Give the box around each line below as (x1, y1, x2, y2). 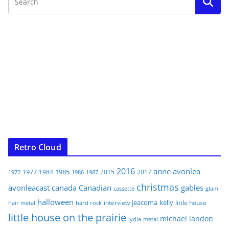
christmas (136, 181, 179, 194)
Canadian (79, 182, 111, 193)
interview (104, 198, 130, 208)
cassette (113, 185, 134, 193)
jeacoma (132, 198, 157, 208)
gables (181, 182, 203, 193)
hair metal (8, 199, 35, 207)
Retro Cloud (14, 142, 61, 153)
